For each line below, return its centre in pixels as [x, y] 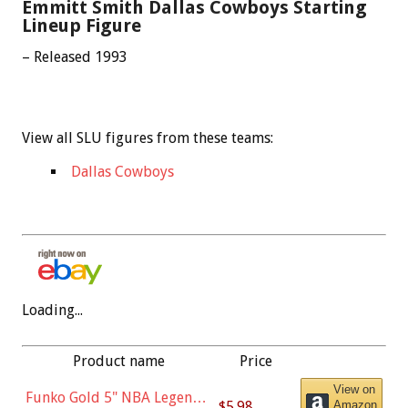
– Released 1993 [75, 56]
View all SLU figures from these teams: [148, 138]
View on [354, 389]
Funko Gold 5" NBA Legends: [118, 397]
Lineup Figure [82, 25]
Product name [118, 361]
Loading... [52, 310]
